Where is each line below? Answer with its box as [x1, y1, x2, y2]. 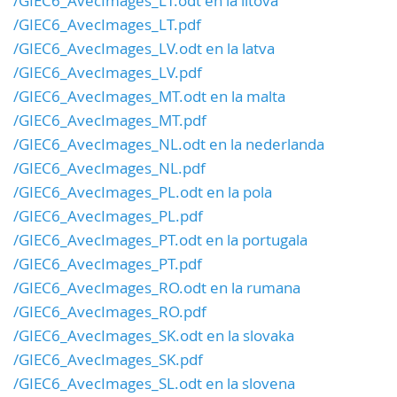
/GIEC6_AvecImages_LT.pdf [13, 14, 201, 35]
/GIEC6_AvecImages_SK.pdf [13, 349, 203, 370]
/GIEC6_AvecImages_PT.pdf [13, 253, 202, 275]
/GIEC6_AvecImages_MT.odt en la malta [13, 86, 285, 107]
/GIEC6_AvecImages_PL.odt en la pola [13, 182, 272, 203]
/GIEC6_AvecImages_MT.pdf [13, 110, 206, 131]
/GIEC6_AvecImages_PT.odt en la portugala [13, 230, 307, 251]
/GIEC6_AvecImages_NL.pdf [13, 158, 206, 179]
